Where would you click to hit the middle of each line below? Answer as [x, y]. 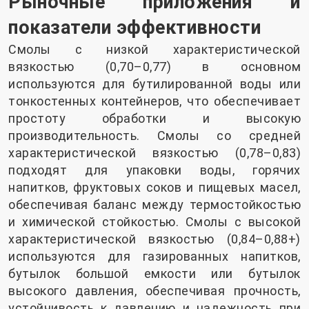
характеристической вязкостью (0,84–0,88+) [154, 239]
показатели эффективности [134, 28]
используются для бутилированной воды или [154, 84]
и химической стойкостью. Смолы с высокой [154, 222]
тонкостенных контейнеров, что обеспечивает [154, 101]
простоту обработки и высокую [154, 119]
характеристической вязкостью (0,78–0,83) [154, 153]
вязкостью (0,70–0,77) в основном [154, 67]
